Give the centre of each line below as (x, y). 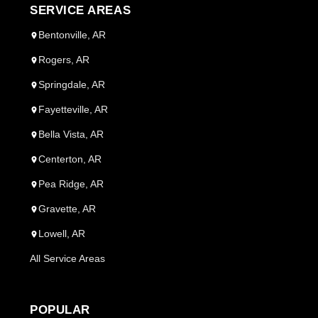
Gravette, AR (67, 209)
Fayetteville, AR (73, 109)
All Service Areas (68, 258)
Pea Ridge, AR (71, 184)
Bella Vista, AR (71, 134)
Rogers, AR (64, 60)
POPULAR (60, 310)
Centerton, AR (70, 159)
